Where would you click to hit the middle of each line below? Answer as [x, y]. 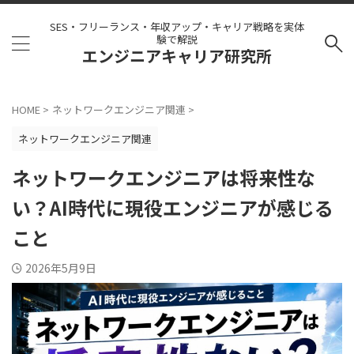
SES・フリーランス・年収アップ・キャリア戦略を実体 [177, 26]
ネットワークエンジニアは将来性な [164, 177]
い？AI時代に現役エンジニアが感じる [173, 207]
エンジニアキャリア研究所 [177, 56]
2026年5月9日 [61, 268]
